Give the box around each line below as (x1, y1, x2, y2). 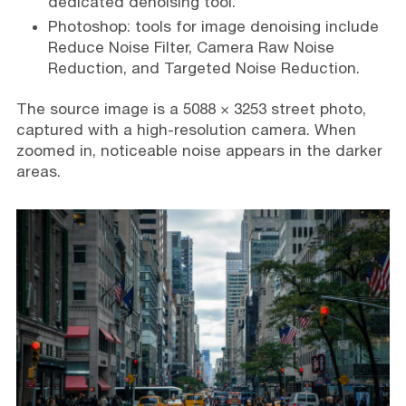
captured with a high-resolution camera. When (15, 121, 356, 140)
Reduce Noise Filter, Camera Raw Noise (47, 38, 334, 57)
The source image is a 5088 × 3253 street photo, (15, 100, 366, 119)
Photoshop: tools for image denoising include (47, 17, 379, 36)
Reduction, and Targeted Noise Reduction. (47, 59, 360, 78)
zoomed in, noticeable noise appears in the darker (15, 141, 382, 160)
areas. (15, 162, 61, 181)
